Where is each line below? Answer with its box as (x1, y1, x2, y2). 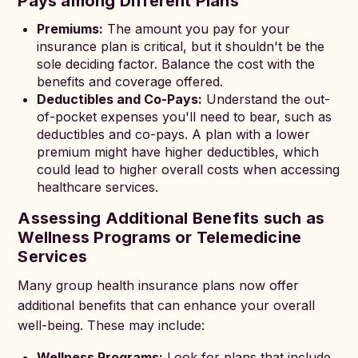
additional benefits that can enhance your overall (18, 297, 316, 313)
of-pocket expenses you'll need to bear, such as (37, 109, 332, 125)
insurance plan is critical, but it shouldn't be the (37, 38, 325, 54)
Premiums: (37, 21, 104, 37)
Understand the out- (202, 91, 331, 107)
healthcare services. (37, 179, 159, 195)
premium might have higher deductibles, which (37, 144, 320, 160)
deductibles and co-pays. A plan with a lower (37, 126, 311, 142)
